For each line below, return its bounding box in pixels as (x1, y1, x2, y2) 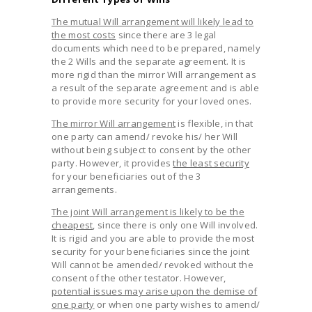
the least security (173, 156, 249, 169)
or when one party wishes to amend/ (94, 297, 260, 311)
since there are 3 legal (116, 28, 217, 41)
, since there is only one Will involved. (93, 218, 258, 231)
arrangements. (52, 182, 117, 196)
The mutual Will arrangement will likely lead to (52, 15, 254, 28)
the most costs (52, 28, 116, 41)
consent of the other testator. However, (52, 271, 226, 284)
